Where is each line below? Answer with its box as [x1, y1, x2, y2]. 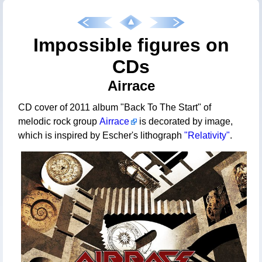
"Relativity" [184, 130, 230, 141]
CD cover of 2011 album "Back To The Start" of [18, 102, 211, 113]
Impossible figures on [33, 35, 229, 56]
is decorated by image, [137, 116, 233, 127]
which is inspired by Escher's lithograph [18, 130, 184, 141]
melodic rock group [18, 116, 99, 127]
